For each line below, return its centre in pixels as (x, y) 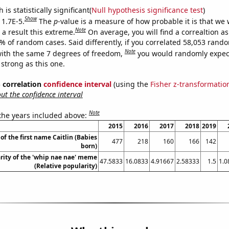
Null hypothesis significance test (147, 10)
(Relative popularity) (65, 166)
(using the (131, 84)
